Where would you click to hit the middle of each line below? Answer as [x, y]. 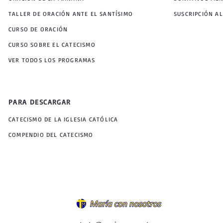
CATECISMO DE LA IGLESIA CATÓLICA [63, 119]
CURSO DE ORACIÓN [38, 29]
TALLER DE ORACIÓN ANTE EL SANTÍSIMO [71, 14]
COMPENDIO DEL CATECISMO [51, 135]
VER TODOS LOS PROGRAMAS [52, 60]
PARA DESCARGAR [40, 102]
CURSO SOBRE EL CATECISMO [52, 45]
